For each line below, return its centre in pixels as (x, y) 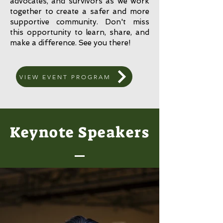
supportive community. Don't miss (80, 22)
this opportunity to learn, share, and (80, 32)
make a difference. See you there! (70, 43)
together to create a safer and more (80, 11)
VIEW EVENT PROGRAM (65, 77)
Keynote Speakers (80, 132)
